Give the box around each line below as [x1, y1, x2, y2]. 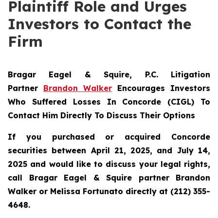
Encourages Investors [112, 83, 210, 93]
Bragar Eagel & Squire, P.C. [8, 70, 171, 79]
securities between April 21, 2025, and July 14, [8, 145, 210, 155]
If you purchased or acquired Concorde [8, 132, 210, 142]
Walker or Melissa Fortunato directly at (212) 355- [8, 186, 210, 196]
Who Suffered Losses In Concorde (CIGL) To [8, 97, 210, 107]
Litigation [171, 70, 210, 79]
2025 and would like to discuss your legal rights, [8, 159, 210, 169]
